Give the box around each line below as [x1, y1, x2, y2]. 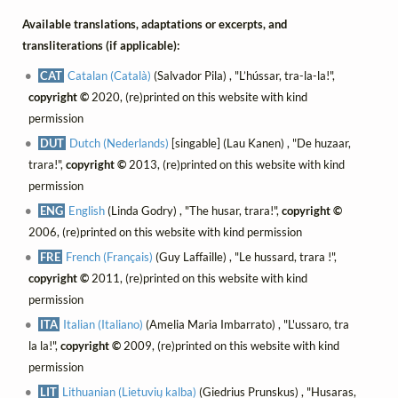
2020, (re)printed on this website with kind [88, 90, 307, 105]
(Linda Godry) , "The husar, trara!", [105, 203, 283, 219]
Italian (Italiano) [63, 317, 144, 332]
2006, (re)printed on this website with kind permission [28, 225, 302, 240]
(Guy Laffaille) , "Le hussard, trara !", [153, 250, 338, 265]
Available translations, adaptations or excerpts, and [22, 17, 287, 32]
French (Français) [66, 250, 154, 265]
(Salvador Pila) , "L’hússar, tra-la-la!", [151, 68, 336, 84]
